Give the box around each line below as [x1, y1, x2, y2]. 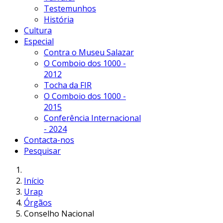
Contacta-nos [24, 134, 74, 145]
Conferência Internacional [44, 112, 141, 123]
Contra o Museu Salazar [44, 46, 134, 58]
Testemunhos [44, 2, 96, 14]
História [44, 13, 74, 25]
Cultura [24, 24, 52, 36]
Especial [24, 35, 54, 47]
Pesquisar [24, 145, 61, 156]
